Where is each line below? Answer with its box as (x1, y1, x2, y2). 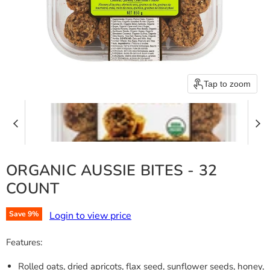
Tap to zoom (204, 79, 251, 89)
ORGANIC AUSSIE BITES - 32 (6, 160, 218, 181)
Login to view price (49, 209, 131, 222)
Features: (6, 236, 42, 248)
